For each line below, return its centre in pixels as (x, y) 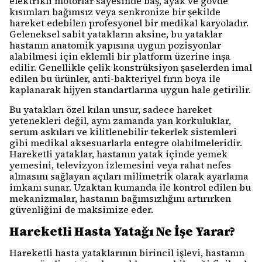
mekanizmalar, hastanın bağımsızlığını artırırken (120, 198)
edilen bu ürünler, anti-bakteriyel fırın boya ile (115, 78)
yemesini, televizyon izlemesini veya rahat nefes (120, 165)
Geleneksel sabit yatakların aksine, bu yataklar (116, 34)
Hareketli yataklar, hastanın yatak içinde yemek (118, 154)
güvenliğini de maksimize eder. (81, 209)
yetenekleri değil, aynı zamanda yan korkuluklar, (120, 120)
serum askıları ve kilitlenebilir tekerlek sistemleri (123, 132)
